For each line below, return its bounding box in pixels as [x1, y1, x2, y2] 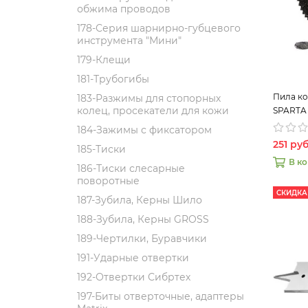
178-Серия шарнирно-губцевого [77, 22, 241, 34]
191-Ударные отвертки [77, 252, 189, 264]
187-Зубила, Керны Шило [77, 194, 202, 206]
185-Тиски [77, 143, 126, 155]
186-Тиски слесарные [77, 162, 185, 175]
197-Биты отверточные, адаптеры [77, 290, 244, 302]
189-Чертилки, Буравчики [77, 232, 207, 245]
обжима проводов [77, 3, 170, 15]
